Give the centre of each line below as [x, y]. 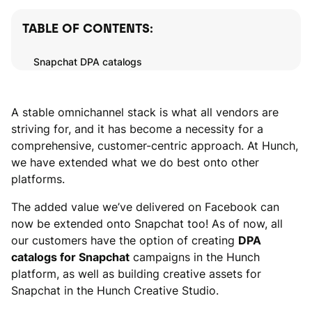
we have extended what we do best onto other [135, 162]
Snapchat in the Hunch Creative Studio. [115, 290]
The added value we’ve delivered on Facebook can [145, 207]
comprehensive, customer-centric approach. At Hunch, [155, 146]
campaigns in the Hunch [195, 257]
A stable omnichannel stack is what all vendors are [145, 112]
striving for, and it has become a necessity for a [137, 129]
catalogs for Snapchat [70, 257]
